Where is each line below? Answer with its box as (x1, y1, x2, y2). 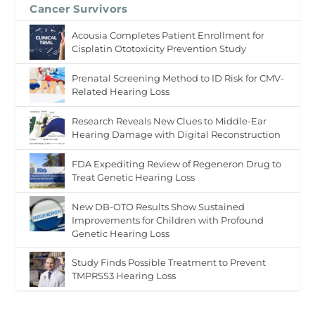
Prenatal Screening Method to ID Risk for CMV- (72, 72, 285, 84)
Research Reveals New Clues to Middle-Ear (72, 115, 267, 127)
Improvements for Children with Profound (72, 214, 264, 226)
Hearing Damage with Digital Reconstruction (72, 129, 283, 141)
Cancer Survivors (30, 2, 128, 16)
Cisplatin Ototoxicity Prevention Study (72, 43, 247, 55)
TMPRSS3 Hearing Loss (72, 270, 176, 282)
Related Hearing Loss (72, 86, 170, 98)
